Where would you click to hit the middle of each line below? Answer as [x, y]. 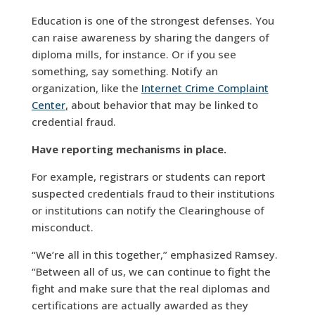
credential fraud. [73, 121]
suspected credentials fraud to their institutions [153, 193]
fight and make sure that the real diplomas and [150, 288]
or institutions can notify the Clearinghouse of [148, 210]
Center [48, 104]
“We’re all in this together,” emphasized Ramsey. [154, 254]
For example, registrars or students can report [148, 176]
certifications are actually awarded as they [140, 305]
